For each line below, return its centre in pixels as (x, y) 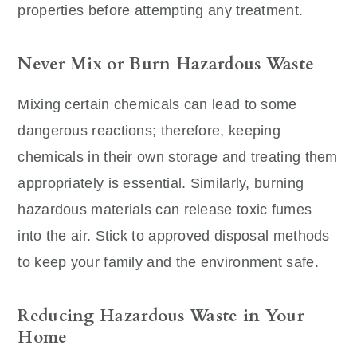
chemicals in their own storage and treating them (178, 157)
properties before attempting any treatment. (161, 10)
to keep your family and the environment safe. (168, 262)
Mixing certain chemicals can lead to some (157, 104)
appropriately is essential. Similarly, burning (161, 183)
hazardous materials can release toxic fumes (165, 209)
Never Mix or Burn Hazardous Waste (166, 64)
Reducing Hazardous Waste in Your (161, 316)
